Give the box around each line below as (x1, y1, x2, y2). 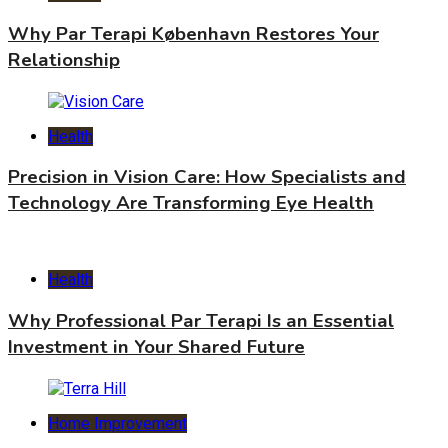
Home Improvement (48, 413, 187, 433)
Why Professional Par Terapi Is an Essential (8, 307, 394, 334)
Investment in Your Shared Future (8, 333, 305, 360)
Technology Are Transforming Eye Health (8, 190, 374, 217)
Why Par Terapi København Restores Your (8, 20, 379, 47)
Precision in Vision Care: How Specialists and (8, 164, 406, 191)
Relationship (8, 46, 120, 73)
